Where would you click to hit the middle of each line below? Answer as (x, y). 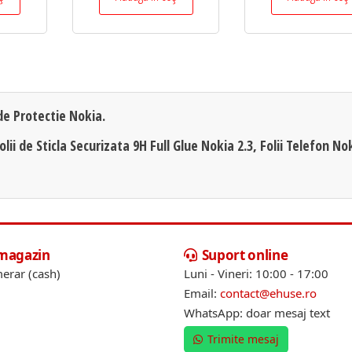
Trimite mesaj (243, 339)
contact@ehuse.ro (268, 293)
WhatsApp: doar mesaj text (257, 312)
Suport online (245, 255)
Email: (202, 293)
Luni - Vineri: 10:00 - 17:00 (256, 273)
